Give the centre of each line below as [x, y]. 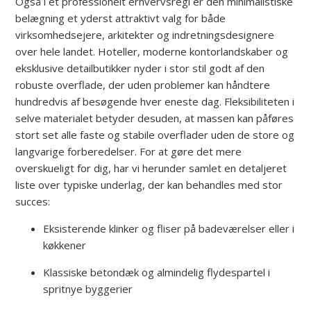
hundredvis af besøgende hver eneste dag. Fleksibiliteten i [155, 101]
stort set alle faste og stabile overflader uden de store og [155, 134]
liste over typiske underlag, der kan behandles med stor [149, 184]
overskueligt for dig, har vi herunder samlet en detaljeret [151, 168]
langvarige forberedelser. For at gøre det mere [129, 151]
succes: [33, 201]
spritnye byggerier [88, 288]
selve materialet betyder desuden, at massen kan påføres [155, 118]
